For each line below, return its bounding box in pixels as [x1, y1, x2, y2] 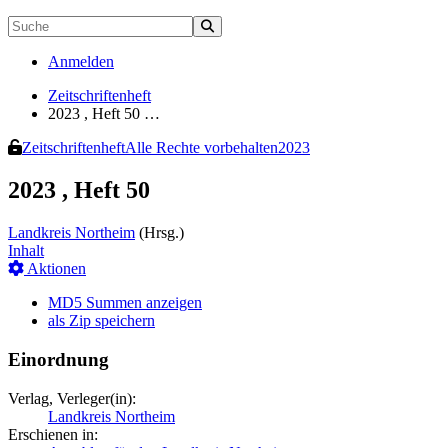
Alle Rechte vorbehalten [125, 139, 278, 157]
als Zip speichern [48, 312, 155, 330]
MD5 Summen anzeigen [48, 294, 202, 312]
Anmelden [48, 53, 114, 71]
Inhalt [8, 242, 44, 260]
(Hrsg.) [135, 224, 184, 242]
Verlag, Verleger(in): [8, 389, 136, 407]
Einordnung [8, 348, 109, 370]
